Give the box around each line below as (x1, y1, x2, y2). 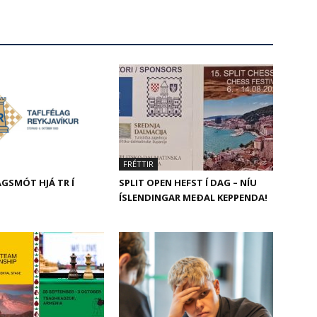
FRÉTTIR (123, 158, 154, 169)
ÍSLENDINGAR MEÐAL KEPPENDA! (119, 191, 267, 204)
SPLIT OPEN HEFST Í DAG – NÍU (119, 176, 257, 189)
